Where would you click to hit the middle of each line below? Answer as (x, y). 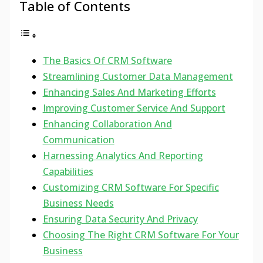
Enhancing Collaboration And (107, 124)
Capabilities (68, 172)
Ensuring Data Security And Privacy (120, 219)
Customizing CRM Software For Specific (131, 188)
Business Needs (78, 203)
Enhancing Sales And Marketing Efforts (129, 92)
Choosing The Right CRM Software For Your (141, 235)
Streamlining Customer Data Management (138, 77)
